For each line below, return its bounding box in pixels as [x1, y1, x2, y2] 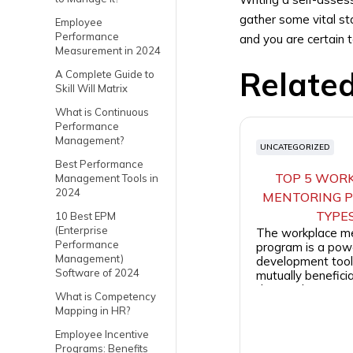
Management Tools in [55, 172, 158, 184]
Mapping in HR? [55, 304, 130, 317]
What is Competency [55, 290, 156, 303]
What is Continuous [55, 106, 149, 118]
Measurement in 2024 [55, 44, 161, 57]
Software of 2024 [55, 266, 139, 279]
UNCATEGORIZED [260, 142, 330, 152]
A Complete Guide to [55, 68, 154, 80]
